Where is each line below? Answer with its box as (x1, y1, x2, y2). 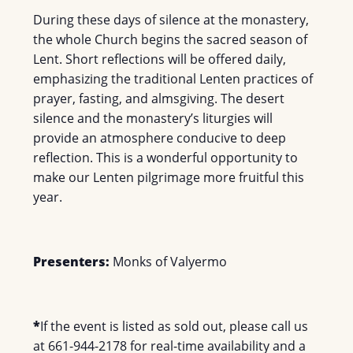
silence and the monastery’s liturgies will (33, 109, 273, 127)
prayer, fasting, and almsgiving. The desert (33, 89, 285, 107)
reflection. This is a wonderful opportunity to (33, 148, 299, 166)
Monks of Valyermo (113, 252, 228, 270)
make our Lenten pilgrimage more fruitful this (33, 168, 305, 186)
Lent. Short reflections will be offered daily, (33, 50, 287, 68)
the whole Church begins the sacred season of (33, 30, 308, 48)
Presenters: (33, 252, 113, 270)
